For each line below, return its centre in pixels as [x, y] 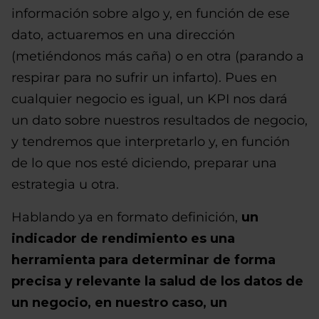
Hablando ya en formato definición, [126, 217]
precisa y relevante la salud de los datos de [157, 281]
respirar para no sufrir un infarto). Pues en [144, 78]
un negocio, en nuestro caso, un [119, 303]
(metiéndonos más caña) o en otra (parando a [158, 56]
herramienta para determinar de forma [143, 260]
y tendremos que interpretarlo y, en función [151, 142]
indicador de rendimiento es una [123, 239]
